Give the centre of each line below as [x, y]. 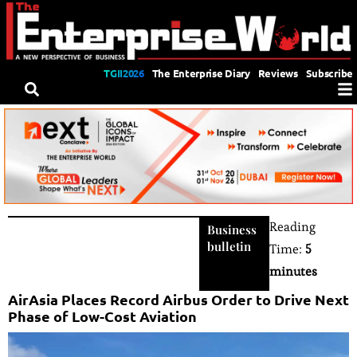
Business [232, 229]
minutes [294, 271]
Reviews [278, 73]
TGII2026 [124, 73]
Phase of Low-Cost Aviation [102, 316]
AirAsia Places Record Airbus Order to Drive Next [178, 299]
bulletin [229, 246]
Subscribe [329, 73]
